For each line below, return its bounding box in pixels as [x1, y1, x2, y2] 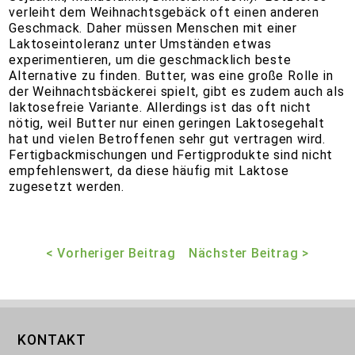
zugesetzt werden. [9, 179, 128, 195]
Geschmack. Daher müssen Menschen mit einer [9, 21, 297, 36]
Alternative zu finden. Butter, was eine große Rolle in [9, 68, 334, 84]
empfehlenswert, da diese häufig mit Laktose [9, 163, 289, 179]
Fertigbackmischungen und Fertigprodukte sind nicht [9, 147, 334, 163]
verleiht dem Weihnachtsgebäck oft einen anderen [9, 5, 319, 21]
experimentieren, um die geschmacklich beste [9, 52, 292, 68]
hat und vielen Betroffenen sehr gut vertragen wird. [9, 132, 326, 147]
